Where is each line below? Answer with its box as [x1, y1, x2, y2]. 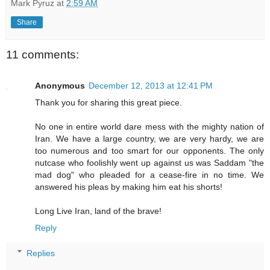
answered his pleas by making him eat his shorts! [35, 181, 222, 192]
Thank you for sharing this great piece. [35, 97, 182, 107]
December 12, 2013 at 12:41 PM [89, 80, 213, 90]
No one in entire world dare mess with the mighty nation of [35, 121, 264, 131]
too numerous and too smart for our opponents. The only [35, 145, 264, 155]
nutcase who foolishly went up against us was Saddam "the [35, 157, 264, 168]
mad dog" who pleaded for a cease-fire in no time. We [35, 169, 264, 180]
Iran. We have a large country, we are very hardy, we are [35, 133, 264, 143]
